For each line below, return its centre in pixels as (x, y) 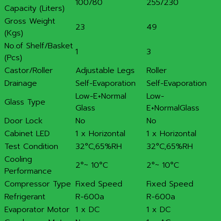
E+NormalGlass (173, 108)
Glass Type (25, 102)
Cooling (18, 159)
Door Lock (23, 121)
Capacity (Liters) (35, 8)
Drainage (21, 83)
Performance (28, 171)
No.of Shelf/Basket (39, 46)
